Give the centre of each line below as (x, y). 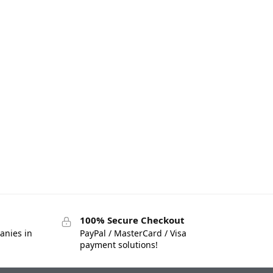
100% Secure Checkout (132, 220)
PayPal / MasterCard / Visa (133, 233)
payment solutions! (119, 245)
